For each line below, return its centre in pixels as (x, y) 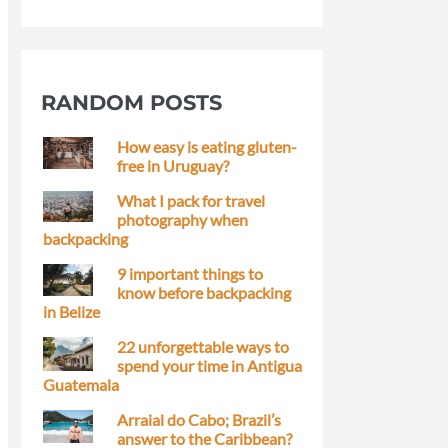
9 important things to (190, 273)
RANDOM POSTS (131, 102)
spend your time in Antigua (209, 365)
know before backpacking (204, 292)
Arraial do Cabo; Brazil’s (199, 419)
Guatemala (81, 384)
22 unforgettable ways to (203, 346)
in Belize (71, 311)
